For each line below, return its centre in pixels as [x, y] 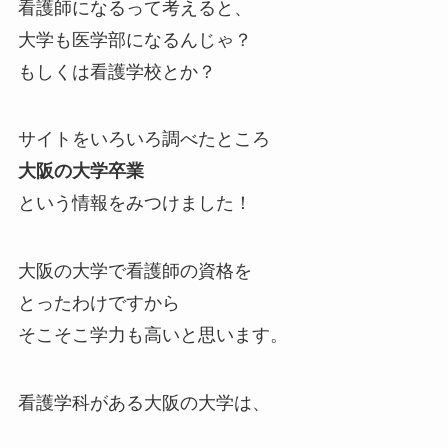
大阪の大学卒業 [80, 171]
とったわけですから [98, 303]
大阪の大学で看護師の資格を [134, 271]
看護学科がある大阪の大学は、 [143, 403]
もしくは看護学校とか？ [116, 71]
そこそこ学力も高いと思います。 [152, 335]
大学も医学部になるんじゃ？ [134, 39]
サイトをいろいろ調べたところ [143, 139]
